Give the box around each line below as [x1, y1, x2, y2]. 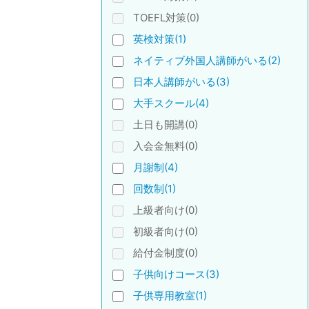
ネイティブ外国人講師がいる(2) [133, 54, 281, 67]
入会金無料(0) [133, 139, 198, 152]
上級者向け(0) [133, 203, 198, 217]
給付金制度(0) [133, 246, 198, 259]
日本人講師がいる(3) [133, 75, 230, 88]
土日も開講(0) [133, 118, 198, 131]
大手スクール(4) [133, 97, 209, 110]
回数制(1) [133, 182, 176, 195]
